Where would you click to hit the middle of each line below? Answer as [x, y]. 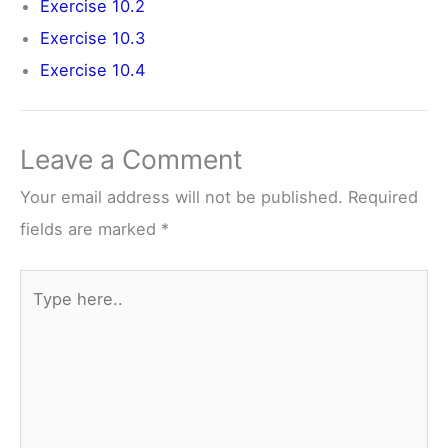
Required [383, 196]
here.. [42, 316]
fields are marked [90, 228]
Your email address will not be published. [181, 196]
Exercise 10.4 [93, 69]
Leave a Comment [131, 158]
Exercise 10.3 [92, 37]
